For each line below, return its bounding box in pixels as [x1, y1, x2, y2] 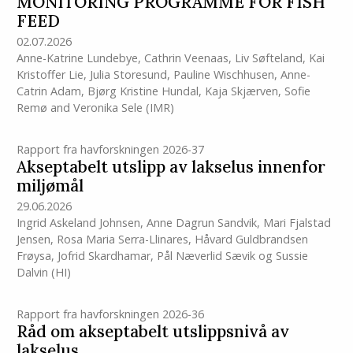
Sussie [275, 248, 308, 264]
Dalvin [16, 265, 48, 281]
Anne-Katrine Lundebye [16, 50, 138, 65]
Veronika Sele [72, 99, 143, 115]
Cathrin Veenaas [143, 50, 229, 65]
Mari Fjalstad [262, 215, 331, 231]
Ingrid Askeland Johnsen [16, 215, 140, 231]
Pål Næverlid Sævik [156, 248, 255, 264]
